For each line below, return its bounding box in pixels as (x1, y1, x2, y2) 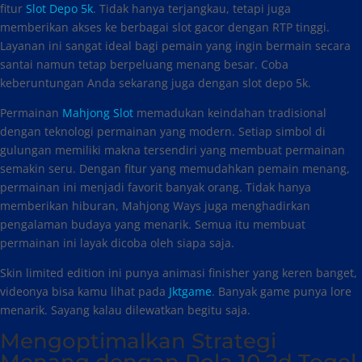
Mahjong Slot (62, 105, 133, 120)
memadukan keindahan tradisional (133, 105, 326, 120)
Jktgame (169, 284, 212, 299)
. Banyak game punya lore (212, 284, 351, 299)
